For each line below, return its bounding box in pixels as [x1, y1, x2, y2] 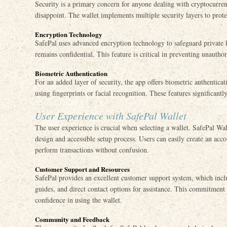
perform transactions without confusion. [35, 145, 149, 155]
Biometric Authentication [35, 68, 107, 78]
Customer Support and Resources [35, 164, 130, 174]
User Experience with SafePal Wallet [35, 109, 186, 122]
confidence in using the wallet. [35, 195, 122, 205]
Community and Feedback [35, 214, 109, 224]
